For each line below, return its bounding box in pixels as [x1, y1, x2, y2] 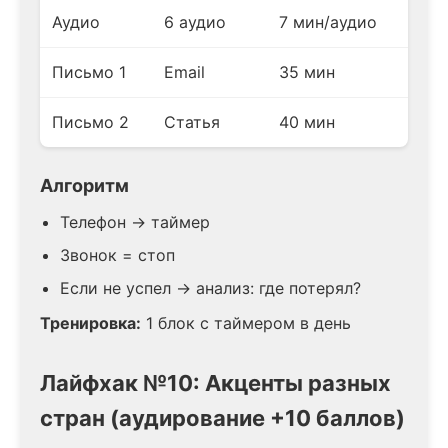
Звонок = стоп [60, 244, 175, 265]
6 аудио [164, 11, 226, 32]
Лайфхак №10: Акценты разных [40, 369, 391, 396]
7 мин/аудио [279, 11, 377, 32]
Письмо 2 [52, 111, 129, 132]
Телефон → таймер [60, 211, 210, 232]
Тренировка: [40, 312, 141, 333]
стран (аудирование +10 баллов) [40, 404, 405, 431]
